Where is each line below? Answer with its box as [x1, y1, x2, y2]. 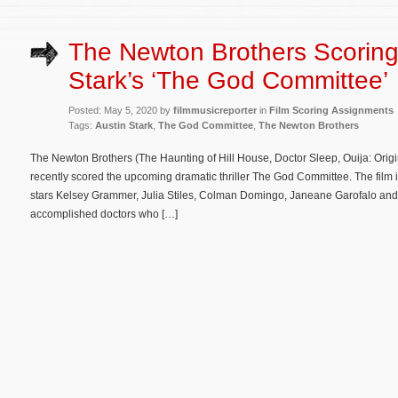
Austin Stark [95, 119, 153, 131]
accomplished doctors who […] [30, 207, 178, 220]
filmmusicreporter [173, 104, 257, 115]
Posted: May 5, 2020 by [68, 104, 173, 115]
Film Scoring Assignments [269, 104, 394, 115]
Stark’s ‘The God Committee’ [68, 66, 388, 94]
